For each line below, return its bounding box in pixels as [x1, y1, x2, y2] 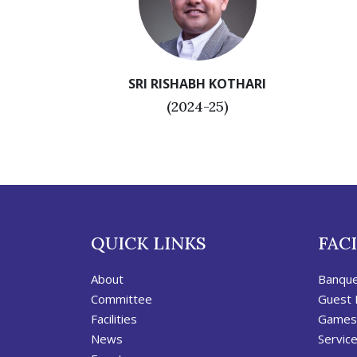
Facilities [91, 311, 137, 328]
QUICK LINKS [91, 232, 206, 255]
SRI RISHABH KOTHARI [128, 75, 266, 93]
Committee [91, 291, 152, 308]
